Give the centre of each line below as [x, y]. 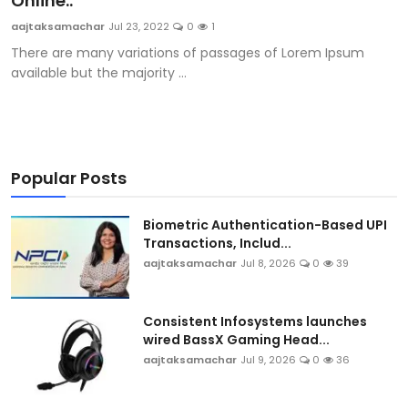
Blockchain [53, 65]
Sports [37, 20]
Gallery [40, 154]
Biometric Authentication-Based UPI [265, 225]
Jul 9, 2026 [268, 360]
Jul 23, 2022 [139, 27]
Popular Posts [69, 178]
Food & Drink [59, 199]
